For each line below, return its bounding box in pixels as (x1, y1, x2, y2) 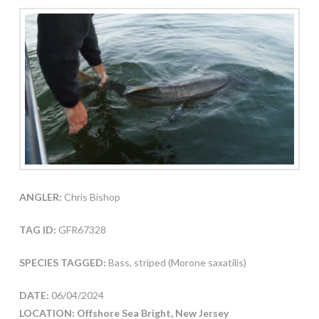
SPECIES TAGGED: (19, 256, 108, 269)
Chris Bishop (61, 191, 120, 204)
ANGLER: (19, 191, 62, 204)
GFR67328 (56, 224, 106, 236)
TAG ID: (19, 224, 56, 236)
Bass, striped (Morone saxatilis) (108, 256, 246, 269)
